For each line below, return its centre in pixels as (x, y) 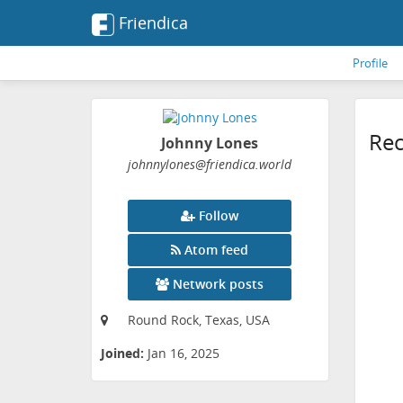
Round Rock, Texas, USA (199, 320)
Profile (370, 63)
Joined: (122, 354)
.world (274, 165)
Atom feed (217, 250)
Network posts (219, 284)
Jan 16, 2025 (184, 354)
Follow (219, 216)
